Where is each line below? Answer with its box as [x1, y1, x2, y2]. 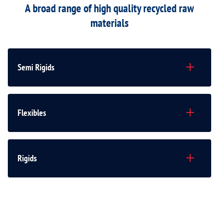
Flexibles [18, 107, 46, 119]
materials [90, 15, 129, 30]
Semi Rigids [18, 62, 54, 73]
